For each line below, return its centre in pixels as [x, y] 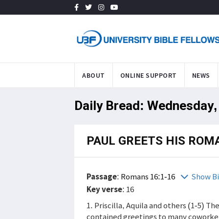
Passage [102, 176]
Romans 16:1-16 [149, 176]
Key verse [104, 189]
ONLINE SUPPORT [148, 75]
